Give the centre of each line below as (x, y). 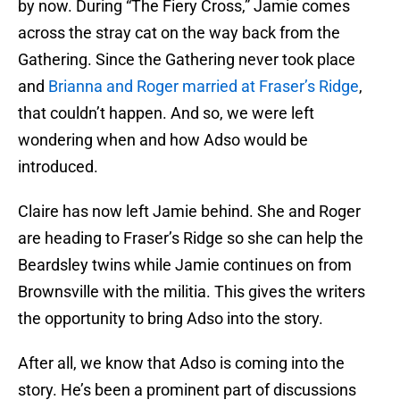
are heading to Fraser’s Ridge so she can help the (191, 238)
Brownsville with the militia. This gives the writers (192, 292)
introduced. (58, 167)
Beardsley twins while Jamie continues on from (185, 265)
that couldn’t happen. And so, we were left (166, 113)
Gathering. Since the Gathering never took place (187, 60)
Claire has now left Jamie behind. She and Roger (189, 212)
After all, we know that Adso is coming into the (181, 363)
